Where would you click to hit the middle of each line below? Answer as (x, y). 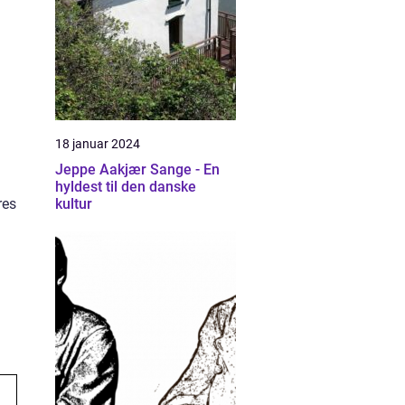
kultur (74, 204)
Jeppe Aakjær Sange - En (137, 170)
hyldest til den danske (126, 187)
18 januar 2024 (98, 144)
